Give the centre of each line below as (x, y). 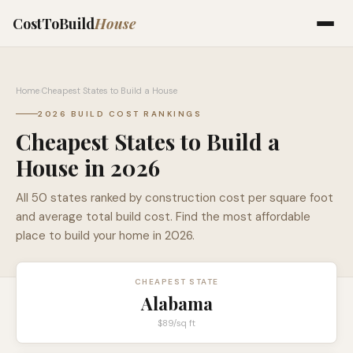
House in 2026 (88, 167)
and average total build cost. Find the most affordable (163, 217)
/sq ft (184, 323)
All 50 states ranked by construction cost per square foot (175, 198)
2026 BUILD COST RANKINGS (120, 114)
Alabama (176, 303)
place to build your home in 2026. (105, 236)
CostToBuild (54, 23)
